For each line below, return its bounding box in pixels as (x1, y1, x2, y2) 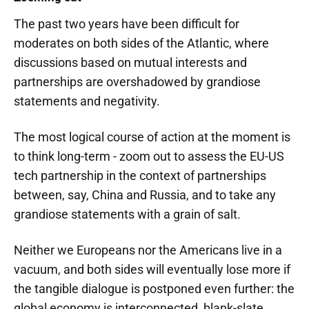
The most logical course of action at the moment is (14, 130, 290, 144)
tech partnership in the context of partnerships (14, 168, 266, 183)
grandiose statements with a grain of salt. (14, 207, 241, 221)
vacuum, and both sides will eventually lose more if (14, 262, 290, 277)
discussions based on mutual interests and (14, 55, 247, 70)
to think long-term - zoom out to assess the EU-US (14, 149, 284, 163)
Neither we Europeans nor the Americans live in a (14, 243, 282, 257)
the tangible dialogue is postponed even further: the (14, 281, 295, 296)
